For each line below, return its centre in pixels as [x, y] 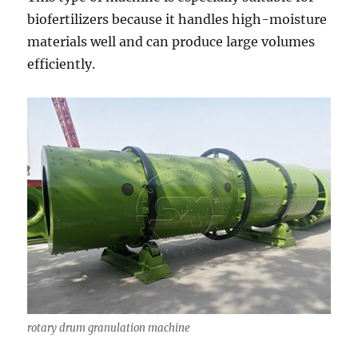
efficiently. [62, 64]
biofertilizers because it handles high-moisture [177, 19]
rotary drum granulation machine [109, 328]
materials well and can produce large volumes [171, 41]
